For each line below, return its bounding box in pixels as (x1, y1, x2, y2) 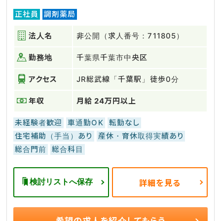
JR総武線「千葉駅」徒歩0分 (76, 74, 179, 84)
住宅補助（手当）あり (15, 131, 93, 141)
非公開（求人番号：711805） (76, 31, 184, 40)
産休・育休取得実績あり (98, 131, 184, 141)
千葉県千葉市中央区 (76, 53, 148, 62)
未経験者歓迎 (15, 118, 63, 127)
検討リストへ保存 (30, 177, 93, 186)
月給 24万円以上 (76, 96, 145, 106)
